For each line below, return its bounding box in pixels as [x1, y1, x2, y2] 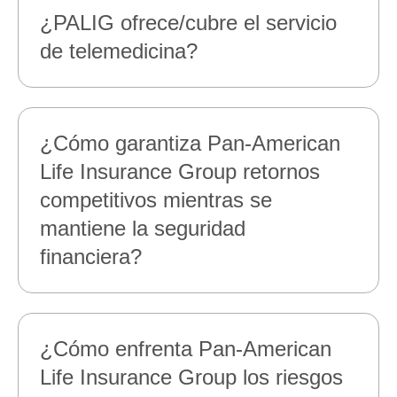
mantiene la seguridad [40, 216, 245, 240]
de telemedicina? [40, 39, 198, 63]
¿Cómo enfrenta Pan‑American [40, 337, 331, 361]
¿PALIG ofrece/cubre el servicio [40, 11, 337, 35]
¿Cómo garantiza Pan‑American [40, 131, 340, 155]
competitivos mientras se [40, 188, 272, 212]
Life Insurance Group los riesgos [40, 365, 343, 389]
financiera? [40, 245, 146, 269]
